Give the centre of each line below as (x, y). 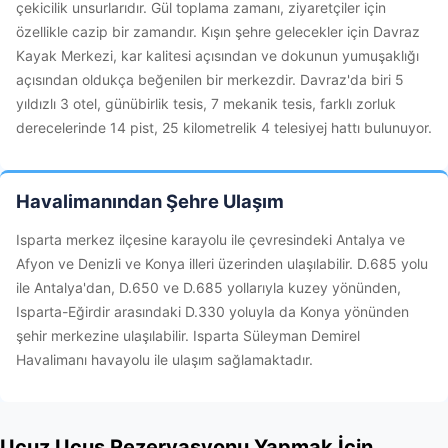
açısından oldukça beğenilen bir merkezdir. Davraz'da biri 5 (210, 79)
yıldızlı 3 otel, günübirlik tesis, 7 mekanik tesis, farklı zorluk (206, 103)
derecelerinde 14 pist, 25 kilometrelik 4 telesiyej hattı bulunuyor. (224, 127)
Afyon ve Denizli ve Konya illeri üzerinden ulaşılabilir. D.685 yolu (222, 263)
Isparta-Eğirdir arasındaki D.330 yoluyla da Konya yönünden (212, 311)
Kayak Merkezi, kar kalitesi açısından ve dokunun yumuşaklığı (217, 55)
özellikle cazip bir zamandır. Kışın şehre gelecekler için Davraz (218, 31)
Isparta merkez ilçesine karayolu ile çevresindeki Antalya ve (210, 239)
